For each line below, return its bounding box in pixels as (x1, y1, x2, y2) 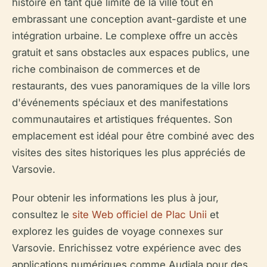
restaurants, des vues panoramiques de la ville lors (12, 80, 250, 92)
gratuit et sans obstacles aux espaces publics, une (12, 46, 250, 59)
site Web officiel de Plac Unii (72, 209, 207, 221)
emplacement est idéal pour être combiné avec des (12, 130, 254, 142)
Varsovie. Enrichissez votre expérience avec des (12, 242, 241, 254)
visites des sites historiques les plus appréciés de (12, 147, 246, 159)
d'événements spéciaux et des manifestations (12, 97, 228, 109)
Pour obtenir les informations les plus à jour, (12, 192, 219, 204)
